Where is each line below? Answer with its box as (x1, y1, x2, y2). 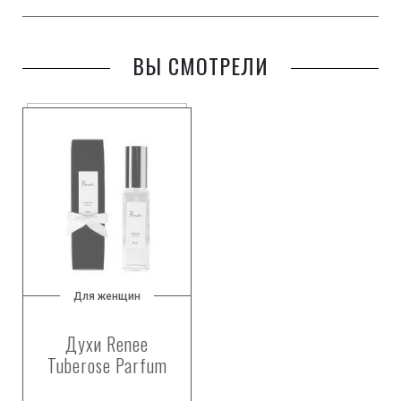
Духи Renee (65, 330, 149, 358)
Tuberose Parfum (47, 352, 167, 380)
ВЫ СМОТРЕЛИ (132, 49, 269, 82)
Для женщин (73, 290, 141, 303)
